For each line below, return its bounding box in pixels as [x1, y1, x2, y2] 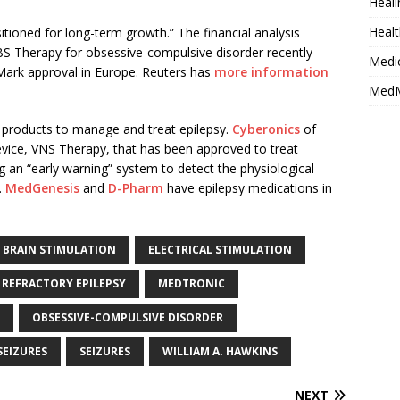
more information [214, 63, 329, 80]
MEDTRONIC [158, 276, 225, 291]
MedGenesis [5, 179, 79, 196]
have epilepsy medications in [163, 179, 332, 196]
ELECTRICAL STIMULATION [148, 242, 292, 257]
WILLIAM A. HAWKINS [162, 344, 278, 359]
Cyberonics [232, 121, 300, 137]
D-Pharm [108, 179, 163, 196]
